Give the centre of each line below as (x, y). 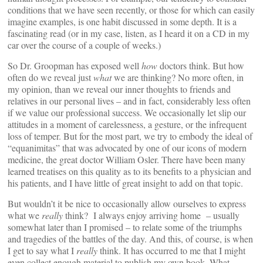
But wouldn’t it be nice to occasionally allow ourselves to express (127, 203)
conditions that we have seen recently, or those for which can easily (131, 9)
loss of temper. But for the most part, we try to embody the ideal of (130, 136)
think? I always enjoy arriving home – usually (151, 215)
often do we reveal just (50, 77)
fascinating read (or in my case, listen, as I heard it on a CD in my (129, 33)
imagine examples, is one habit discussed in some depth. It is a (122, 21)
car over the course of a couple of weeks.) (84, 45)
